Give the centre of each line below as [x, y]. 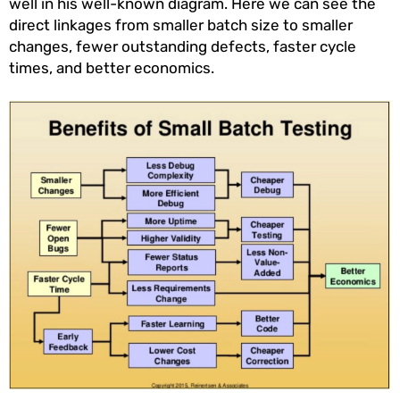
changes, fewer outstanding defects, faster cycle [183, 46]
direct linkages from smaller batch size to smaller [181, 25]
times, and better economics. [113, 67]
